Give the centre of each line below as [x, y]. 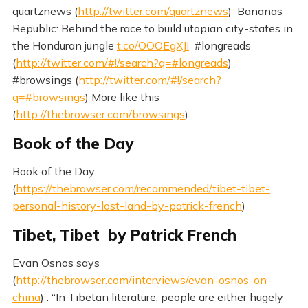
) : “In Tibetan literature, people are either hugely [162, 297]
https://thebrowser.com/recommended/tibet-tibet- [143, 188]
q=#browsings [48, 97]
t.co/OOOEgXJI [153, 45]
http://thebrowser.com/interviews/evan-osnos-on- [143, 279]
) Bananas [255, 11]
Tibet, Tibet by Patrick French [124, 235]
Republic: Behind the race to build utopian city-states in [152, 28]
